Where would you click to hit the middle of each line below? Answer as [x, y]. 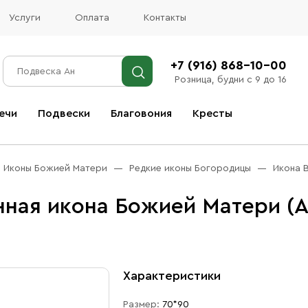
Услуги [25, 18]
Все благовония [70, 134]
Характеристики [172, 276]
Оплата [92, 18]
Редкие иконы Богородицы [190, 168]
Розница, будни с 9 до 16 [230, 79]
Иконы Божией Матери [55, 168]
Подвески [64, 113]
